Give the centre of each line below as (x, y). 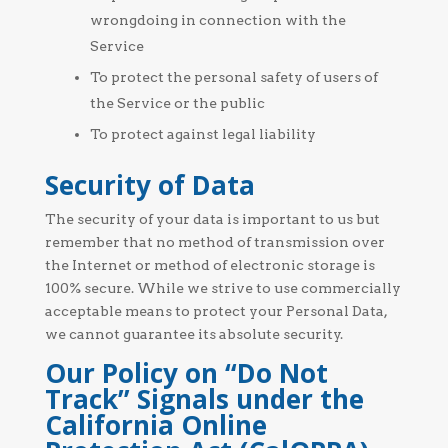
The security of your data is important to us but (212, 219)
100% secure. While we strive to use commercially (222, 288)
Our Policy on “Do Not (186, 373)
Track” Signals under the (204, 399)
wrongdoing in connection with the (217, 20)
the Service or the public (177, 103)
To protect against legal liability (202, 134)
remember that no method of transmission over (214, 242)
